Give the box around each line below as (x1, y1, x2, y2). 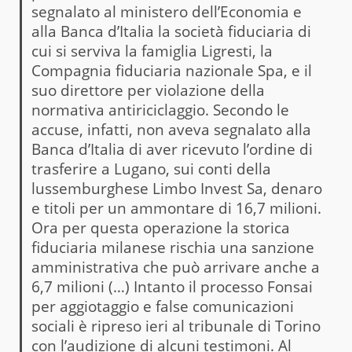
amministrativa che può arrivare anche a (31, 256, 320, 277)
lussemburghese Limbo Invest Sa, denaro (31, 178, 322, 199)
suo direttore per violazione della (31, 79, 265, 101)
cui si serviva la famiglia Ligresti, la (31, 40, 273, 61)
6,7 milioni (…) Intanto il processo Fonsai (31, 276, 313, 297)
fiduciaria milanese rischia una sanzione (31, 236, 314, 258)
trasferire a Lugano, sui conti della (31, 158, 271, 179)
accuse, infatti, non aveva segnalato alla (31, 119, 311, 140)
